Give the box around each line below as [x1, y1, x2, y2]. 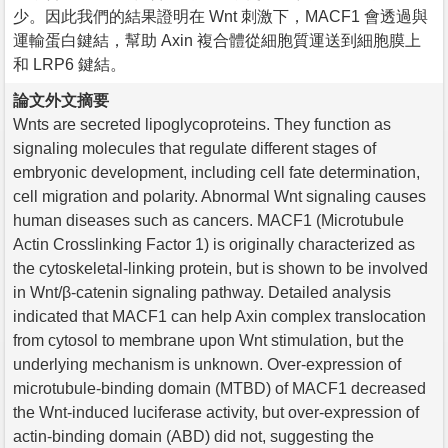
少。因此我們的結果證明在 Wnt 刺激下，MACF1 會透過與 [13, 7, 428, 25]
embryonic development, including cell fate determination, [13, 163, 420, 181]
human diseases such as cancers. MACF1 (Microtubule [13, 211, 404, 229]
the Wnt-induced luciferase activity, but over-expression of [13, 403, 419, 421]
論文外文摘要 [13, 91, 109, 109]
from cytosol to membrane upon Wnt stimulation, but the [13, 331, 404, 349]
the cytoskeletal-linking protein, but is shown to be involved [13, 259, 428, 277]
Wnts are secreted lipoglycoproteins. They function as [13, 115, 391, 133]
